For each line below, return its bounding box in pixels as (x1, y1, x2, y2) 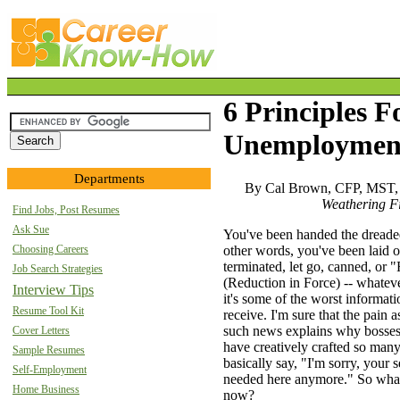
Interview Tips (12, 282, 94, 297)
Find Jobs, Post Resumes (12, 204, 120, 216)
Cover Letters (12, 324, 70, 337)
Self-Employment (12, 363, 87, 376)
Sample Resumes (12, 344, 85, 356)
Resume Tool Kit (12, 304, 84, 317)
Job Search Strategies (12, 262, 103, 275)
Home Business (12, 383, 79, 396)
